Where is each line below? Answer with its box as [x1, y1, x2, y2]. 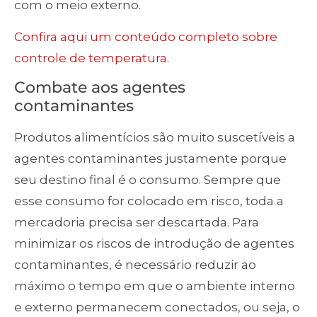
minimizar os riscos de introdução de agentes [14, 236, 294, 250]
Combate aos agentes [14, 77, 185, 97]
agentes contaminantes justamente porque [14, 151, 287, 166]
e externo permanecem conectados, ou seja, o [14, 299, 300, 314]
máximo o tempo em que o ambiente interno [14, 278, 295, 293]
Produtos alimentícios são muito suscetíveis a [14, 129, 295, 144]
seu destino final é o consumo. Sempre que [14, 172, 281, 187]
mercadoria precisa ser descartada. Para [14, 214, 259, 229]
